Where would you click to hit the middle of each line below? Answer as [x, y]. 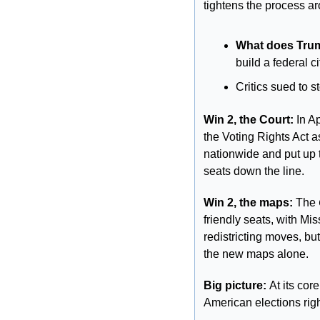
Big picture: [236, 286]
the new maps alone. [256, 254]
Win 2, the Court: [250, 120]
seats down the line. [254, 171]
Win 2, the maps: [248, 203]
